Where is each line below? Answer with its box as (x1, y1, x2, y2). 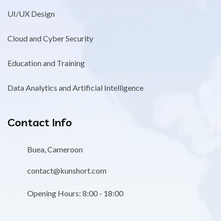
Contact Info (7, 115, 72, 129)
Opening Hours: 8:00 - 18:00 (27, 188, 123, 198)
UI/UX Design (7, 8, 55, 18)
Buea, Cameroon (27, 144, 83, 154)
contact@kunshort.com (27, 165, 107, 175)
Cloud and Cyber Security (7, 33, 93, 43)
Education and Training (7, 58, 85, 68)
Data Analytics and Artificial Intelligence (7, 82, 144, 92)
